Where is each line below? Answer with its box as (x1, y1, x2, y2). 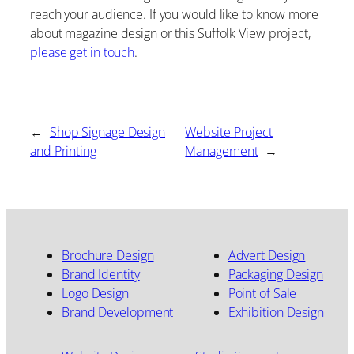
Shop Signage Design (49, 123, 166, 141)
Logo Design (62, 284, 129, 302)
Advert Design (228, 246, 306, 264)
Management (185, 142, 258, 160)
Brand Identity (62, 265, 140, 283)
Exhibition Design (228, 303, 324, 321)
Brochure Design (62, 246, 154, 264)
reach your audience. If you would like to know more (30, 5, 318, 23)
